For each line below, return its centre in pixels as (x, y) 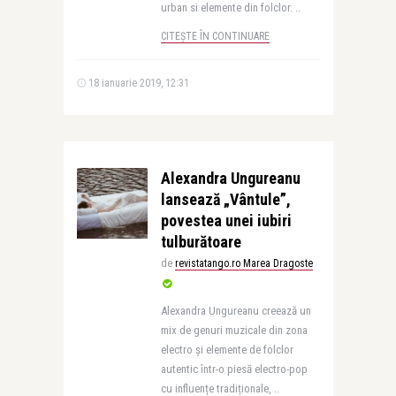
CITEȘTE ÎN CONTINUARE (215, 36)
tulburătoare (201, 242)
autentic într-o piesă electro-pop (234, 369)
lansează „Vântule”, (225, 199)
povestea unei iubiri (226, 221)
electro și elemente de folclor (227, 350)
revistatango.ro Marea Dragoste (244, 263)
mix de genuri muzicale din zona (234, 330)
